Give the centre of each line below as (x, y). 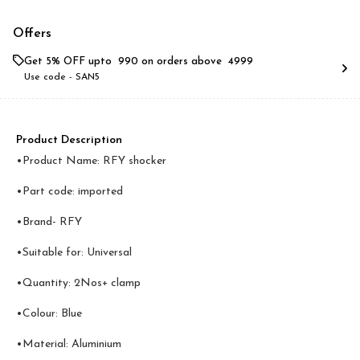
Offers (32, 34)
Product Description (69, 140)
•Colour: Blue (49, 314)
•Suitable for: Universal (74, 253)
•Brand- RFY (49, 222)
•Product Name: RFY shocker (91, 161)
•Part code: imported (70, 192)
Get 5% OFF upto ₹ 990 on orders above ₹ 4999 (139, 61)
